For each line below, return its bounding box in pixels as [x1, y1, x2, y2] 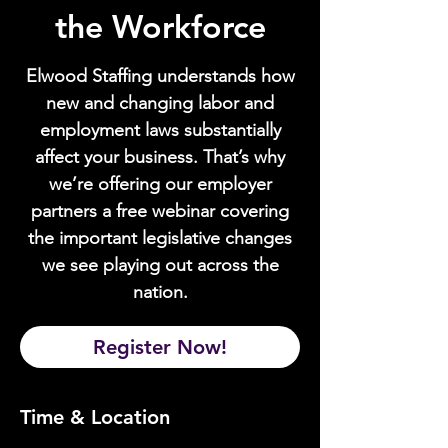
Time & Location [20, 405, 170, 429]
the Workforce [54, 6, 266, 46]
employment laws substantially [39, 119, 281, 141]
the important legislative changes [28, 227, 292, 249]
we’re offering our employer [48, 173, 272, 195]
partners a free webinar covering [31, 200, 289, 222]
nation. [132, 281, 188, 303]
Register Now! [93, 335, 227, 359]
